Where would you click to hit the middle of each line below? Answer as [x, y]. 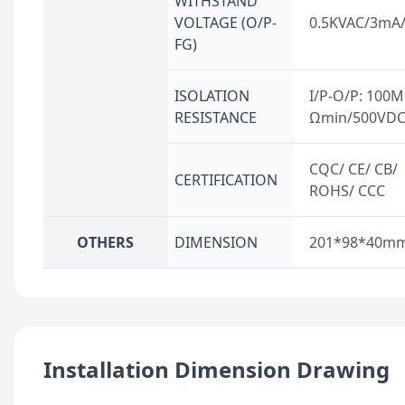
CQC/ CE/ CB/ [353, 169]
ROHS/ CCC [347, 191]
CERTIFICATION [226, 180]
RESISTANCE [216, 118]
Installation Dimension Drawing [217, 369]
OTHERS [105, 242]
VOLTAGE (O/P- [226, 23]
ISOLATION [212, 96]
